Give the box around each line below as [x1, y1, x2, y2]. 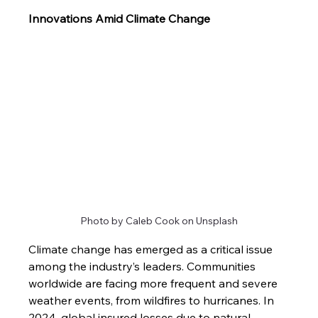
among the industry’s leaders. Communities [28, 258, 259, 273]
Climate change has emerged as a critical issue [28, 241, 276, 256]
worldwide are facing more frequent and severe [28, 275, 281, 290]
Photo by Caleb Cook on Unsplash [80, 214, 238, 227]
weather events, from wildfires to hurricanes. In [28, 292, 278, 307]
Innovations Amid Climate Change [28, 11, 211, 26]
